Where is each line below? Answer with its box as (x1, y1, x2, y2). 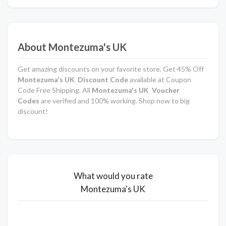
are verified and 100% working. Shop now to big (39, 96, 190, 105)
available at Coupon (128, 75, 191, 84)
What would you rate (73, 170, 153, 181)
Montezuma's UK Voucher (90, 85, 180, 94)
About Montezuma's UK (18, 40, 127, 53)
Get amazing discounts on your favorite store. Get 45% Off (18, 64, 204, 73)
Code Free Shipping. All (18, 85, 90, 94)
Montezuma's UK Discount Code (18, 75, 128, 84)
